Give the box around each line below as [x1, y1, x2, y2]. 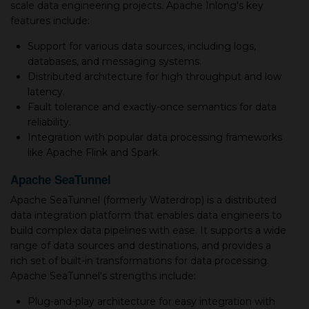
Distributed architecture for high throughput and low [28, 70, 281, 83]
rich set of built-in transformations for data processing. [10, 255, 269, 267]
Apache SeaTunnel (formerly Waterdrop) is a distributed [10, 194, 277, 206]
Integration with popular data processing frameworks [28, 131, 282, 143]
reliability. [28, 116, 71, 128]
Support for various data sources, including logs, [28, 40, 256, 52]
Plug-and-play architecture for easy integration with [28, 295, 275, 308]
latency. [28, 86, 65, 98]
